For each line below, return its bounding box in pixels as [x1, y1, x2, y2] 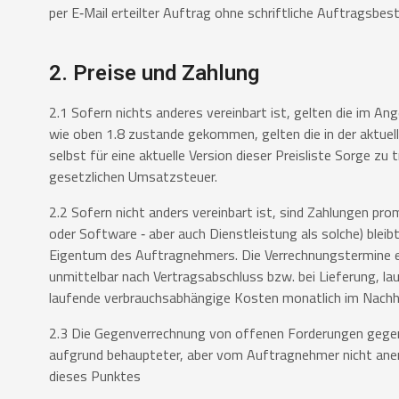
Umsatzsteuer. [128, 166, 217, 188]
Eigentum [49, 244, 110, 266]
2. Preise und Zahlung [49, 61, 259, 86]
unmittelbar [49, 265, 122, 288]
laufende [49, 287, 104, 309]
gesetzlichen [49, 166, 128, 188]
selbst [49, 144, 90, 167]
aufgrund [49, 344, 107, 366]
